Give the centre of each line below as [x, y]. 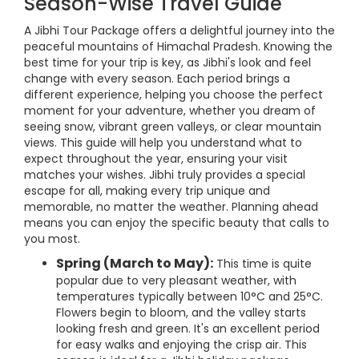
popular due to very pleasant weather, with [176, 281]
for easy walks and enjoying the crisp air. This [182, 345]
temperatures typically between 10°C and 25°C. [190, 297]
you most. [52, 239]
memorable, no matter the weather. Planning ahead [171, 207]
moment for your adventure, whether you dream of [170, 111]
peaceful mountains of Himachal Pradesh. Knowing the [178, 47]
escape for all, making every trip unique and [147, 191]
